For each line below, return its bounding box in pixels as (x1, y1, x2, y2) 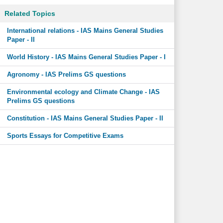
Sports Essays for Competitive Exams (6, 132, 123, 139)
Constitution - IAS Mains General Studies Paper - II (6, 114, 163, 122)
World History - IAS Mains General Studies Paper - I (6, 53, 166, 61)
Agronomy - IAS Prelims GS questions (6, 71, 126, 78)
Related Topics (4, 9, 55, 17)
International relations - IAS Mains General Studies (6, 27, 163, 34)
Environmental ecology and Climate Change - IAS (6, 88, 160, 96)
